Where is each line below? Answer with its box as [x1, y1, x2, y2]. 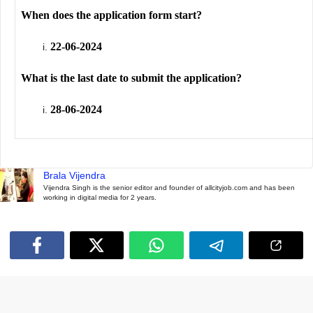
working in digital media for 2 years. [43, 194, 156, 202]
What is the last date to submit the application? [21, 72, 242, 85]
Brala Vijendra [43, 170, 105, 182]
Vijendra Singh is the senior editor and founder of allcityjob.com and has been [43, 184, 295, 192]
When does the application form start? [21, 9, 202, 22]
